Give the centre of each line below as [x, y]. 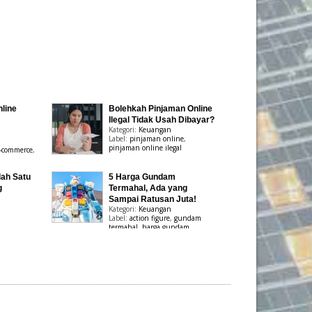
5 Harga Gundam [142, 177]
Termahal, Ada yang [148, 188]
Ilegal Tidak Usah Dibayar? [162, 120]
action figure [150, 218]
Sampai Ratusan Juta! [153, 199]
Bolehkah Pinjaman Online [161, 109]
